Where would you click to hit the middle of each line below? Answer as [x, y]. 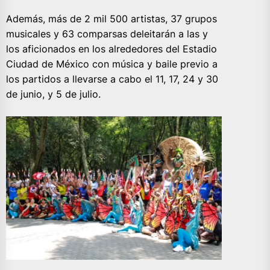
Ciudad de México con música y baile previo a [112, 64]
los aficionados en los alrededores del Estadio [111, 49]
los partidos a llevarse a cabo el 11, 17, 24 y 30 [112, 79]
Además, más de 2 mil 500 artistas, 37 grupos [111, 18]
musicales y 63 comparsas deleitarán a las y [107, 33]
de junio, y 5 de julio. [53, 94]
